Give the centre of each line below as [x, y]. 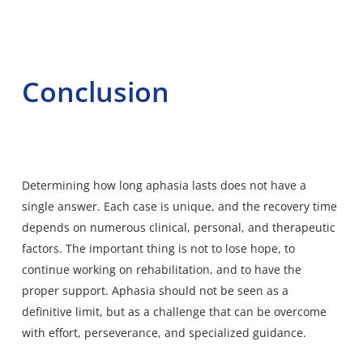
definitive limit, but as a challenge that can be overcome [174, 312]
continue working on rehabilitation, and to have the [161, 270]
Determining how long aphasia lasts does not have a [164, 186]
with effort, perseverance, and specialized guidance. [164, 333]
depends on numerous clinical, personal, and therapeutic [178, 228]
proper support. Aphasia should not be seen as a [155, 291]
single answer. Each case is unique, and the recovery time [179, 207]
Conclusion [95, 92]
